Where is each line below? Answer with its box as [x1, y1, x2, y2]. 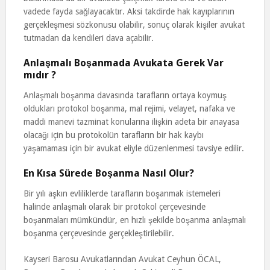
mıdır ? [23, 69, 56, 81]
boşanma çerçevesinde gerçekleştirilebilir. [23, 228, 174, 238]
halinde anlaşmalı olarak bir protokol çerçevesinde [23, 202, 206, 212]
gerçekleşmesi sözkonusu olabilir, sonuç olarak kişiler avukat [23, 20, 245, 30]
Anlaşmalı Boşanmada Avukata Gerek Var [23, 57, 224, 69]
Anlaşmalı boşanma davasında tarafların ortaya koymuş [23, 90, 227, 100]
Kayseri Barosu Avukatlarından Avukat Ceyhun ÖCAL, [23, 254, 221, 264]
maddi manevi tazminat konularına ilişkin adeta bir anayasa [23, 117, 239, 127]
